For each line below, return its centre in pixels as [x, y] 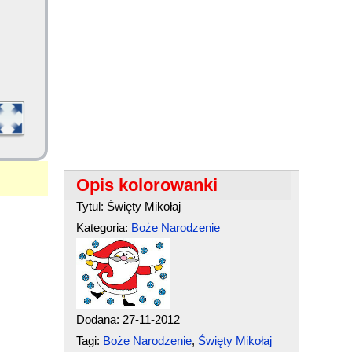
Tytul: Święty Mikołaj [128, 206]
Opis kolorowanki [147, 185]
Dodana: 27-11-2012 [128, 319]
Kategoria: [103, 227]
